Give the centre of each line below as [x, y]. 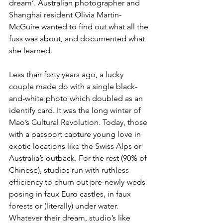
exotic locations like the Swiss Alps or [76, 146]
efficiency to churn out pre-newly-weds [78, 182]
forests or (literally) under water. [65, 206]
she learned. [31, 51]
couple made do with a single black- [73, 87]
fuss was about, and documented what [78, 39]
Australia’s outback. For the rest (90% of [79, 158]
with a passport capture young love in [76, 134]
